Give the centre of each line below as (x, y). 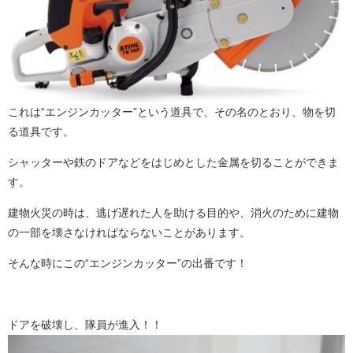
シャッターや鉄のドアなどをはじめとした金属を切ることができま (173, 163)
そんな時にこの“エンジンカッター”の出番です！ (128, 264)
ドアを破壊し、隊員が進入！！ (85, 325)
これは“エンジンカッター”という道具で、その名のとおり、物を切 (172, 112)
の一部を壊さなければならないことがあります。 (129, 233)
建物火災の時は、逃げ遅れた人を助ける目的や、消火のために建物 (173, 213)
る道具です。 (41, 132)
